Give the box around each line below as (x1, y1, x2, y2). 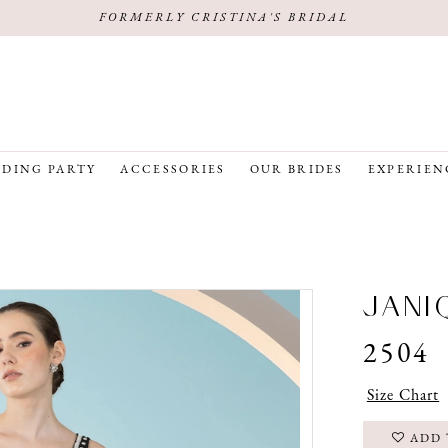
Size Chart (366, 387, 440, 404)
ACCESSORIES (120, 164, 226, 177)
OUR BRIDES (249, 164, 344, 177)
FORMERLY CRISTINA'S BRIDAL (99, 12, 349, 24)
